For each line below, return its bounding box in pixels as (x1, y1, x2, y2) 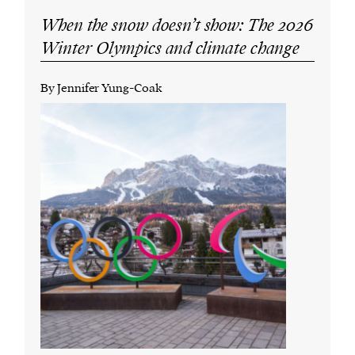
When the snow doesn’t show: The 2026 (40, 14, 314, 38)
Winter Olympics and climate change (40, 37, 300, 61)
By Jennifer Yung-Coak (40, 81, 162, 97)
